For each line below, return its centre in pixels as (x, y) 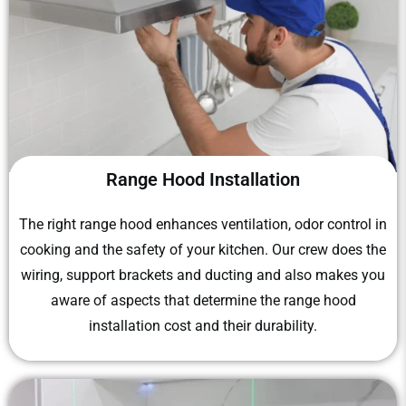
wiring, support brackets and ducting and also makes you (203, 275)
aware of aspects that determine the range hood (203, 300)
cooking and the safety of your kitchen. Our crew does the (203, 250)
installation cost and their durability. (203, 326)
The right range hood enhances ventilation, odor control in (203, 224)
